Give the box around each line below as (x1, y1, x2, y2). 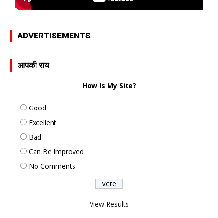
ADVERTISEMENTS (18, 30, 91, 40)
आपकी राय (18, 60, 49, 70)
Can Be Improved (29, 146, 84, 156)
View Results (89, 199, 129, 209)
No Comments (29, 161, 75, 171)
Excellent (29, 117, 56, 127)
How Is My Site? (82, 80, 136, 90)
